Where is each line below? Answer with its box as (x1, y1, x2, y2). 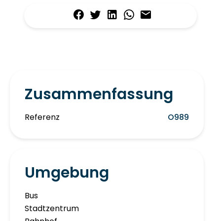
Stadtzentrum (25, 203, 79, 215)
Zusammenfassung (25, 84, 173, 105)
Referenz (25, 111, 60, 123)
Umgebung (25, 162, 109, 184)
